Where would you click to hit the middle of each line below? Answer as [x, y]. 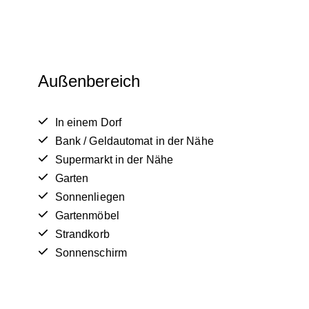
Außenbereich [89, 81]
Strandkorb [82, 235]
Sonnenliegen [90, 197]
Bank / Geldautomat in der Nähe [134, 141]
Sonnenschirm [91, 253]
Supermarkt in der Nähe [114, 160]
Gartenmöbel [87, 216]
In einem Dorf [88, 123]
